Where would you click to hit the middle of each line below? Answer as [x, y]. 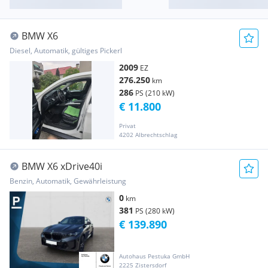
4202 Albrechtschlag [148, 135]
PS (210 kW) [155, 93]
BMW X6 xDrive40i [62, 167]
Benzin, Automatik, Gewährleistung [68, 181]
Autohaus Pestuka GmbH [154, 256]
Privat [127, 126]
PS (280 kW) [155, 211]
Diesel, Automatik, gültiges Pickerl [66, 50]
